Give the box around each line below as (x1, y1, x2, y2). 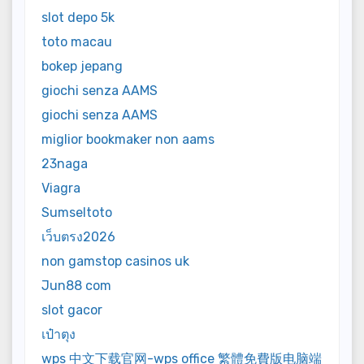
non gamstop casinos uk (41, 253, 189, 270)
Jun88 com (41, 278, 111, 294)
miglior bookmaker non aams (41, 132, 214, 148)
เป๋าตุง (41, 327, 76, 343)
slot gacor (41, 302, 102, 318)
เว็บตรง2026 (41, 229, 115, 245)
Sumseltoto (41, 205, 112, 221)
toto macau (41, 34, 112, 50)
